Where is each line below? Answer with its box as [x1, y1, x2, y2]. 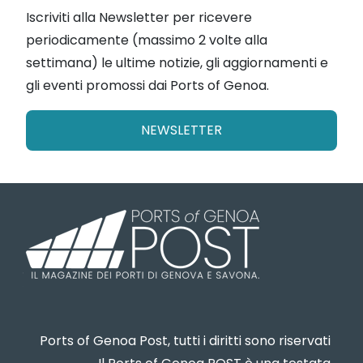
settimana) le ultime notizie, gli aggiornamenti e [26, 53, 328, 73]
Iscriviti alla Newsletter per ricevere [26, 8, 252, 28]
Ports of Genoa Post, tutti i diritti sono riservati [40, 331, 331, 351]
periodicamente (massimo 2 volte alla [26, 31, 267, 50]
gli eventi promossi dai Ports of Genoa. [26, 76, 269, 96]
